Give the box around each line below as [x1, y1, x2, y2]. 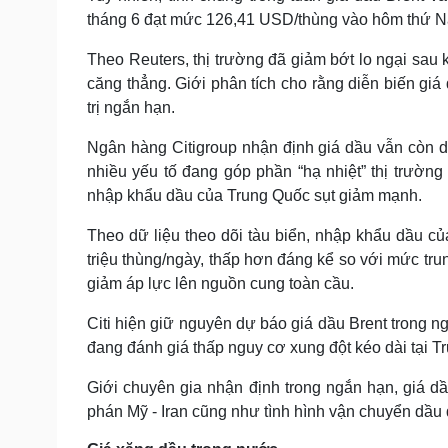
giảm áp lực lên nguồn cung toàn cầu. [87, 275, 354, 292]
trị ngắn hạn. [87, 99, 175, 116]
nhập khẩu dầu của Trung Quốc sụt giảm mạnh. [87, 187, 422, 204]
